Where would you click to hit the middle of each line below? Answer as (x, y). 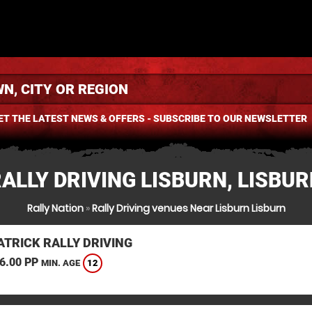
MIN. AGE (60, 263)
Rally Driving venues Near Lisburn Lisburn (188, 208)
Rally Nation (55, 208)
